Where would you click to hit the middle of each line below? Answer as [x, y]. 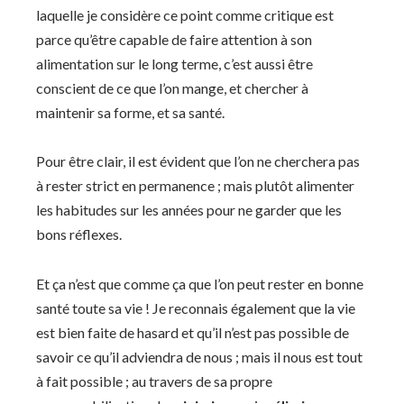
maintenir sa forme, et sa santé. [130, 112]
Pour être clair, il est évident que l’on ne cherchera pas [198, 161]
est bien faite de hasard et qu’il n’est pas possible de [193, 332]
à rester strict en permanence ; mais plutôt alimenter [195, 186]
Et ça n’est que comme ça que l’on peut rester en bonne [200, 283]
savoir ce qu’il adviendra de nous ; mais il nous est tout [199, 356]
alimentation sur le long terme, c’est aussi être [174, 63]
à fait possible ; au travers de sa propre [154, 381]
